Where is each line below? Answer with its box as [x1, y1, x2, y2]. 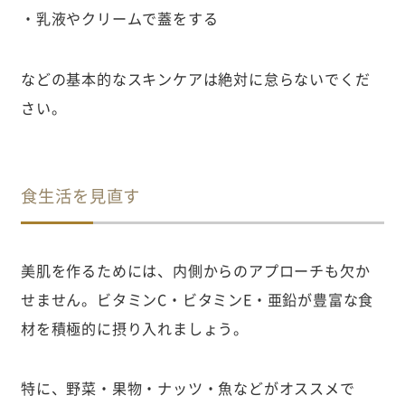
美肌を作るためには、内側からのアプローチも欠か [20, 259, 371, 281]
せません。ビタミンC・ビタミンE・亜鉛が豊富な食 [20, 287, 374, 310]
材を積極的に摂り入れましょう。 [20, 316, 250, 339]
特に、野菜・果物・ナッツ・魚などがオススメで [20, 376, 355, 399]
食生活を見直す [20, 183, 158, 208]
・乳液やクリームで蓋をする [20, 6, 219, 29]
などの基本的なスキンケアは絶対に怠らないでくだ [20, 67, 371, 89]
